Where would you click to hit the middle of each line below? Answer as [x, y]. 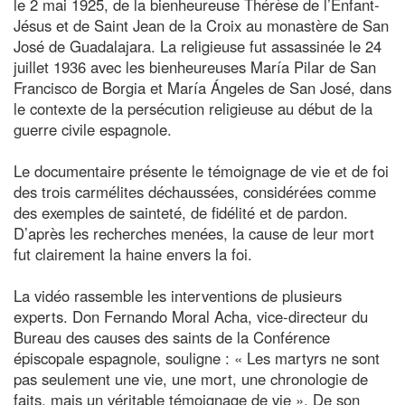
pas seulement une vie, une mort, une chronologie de [191, 378]
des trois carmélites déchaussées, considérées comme [195, 191]
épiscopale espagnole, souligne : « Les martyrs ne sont [197, 358]
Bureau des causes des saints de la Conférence [172, 337]
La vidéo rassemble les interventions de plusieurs [178, 295]
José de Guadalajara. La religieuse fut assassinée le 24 [198, 46]
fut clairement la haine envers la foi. [133, 254]
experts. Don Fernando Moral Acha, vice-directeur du [191, 316]
